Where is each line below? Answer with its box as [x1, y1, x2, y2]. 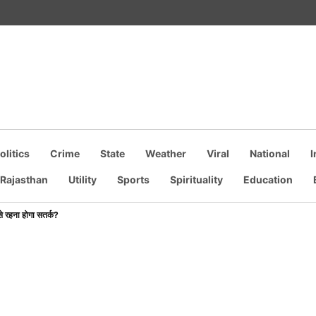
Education [243, 174, 293, 186]
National [250, 147, 290, 159]
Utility [68, 174, 97, 186]
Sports [117, 174, 150, 186]
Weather [145, 147, 186, 159]
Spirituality [170, 174, 223, 186]
